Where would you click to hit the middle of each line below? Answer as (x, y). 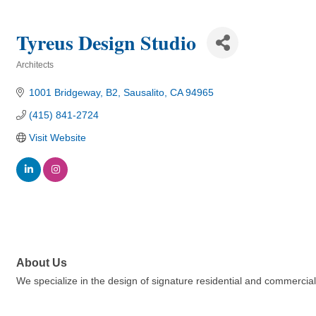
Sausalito (144, 92)
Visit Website (57, 138)
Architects (35, 65)
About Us (42, 263)
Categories (38, 74)
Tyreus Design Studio (106, 43)
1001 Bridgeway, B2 (73, 92)
